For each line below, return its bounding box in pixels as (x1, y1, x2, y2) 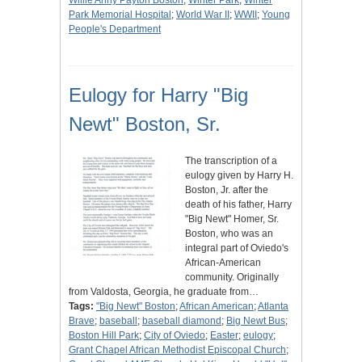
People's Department (69, 23, 161, 36)
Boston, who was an (185, 228, 273, 240)
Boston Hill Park (69, 330, 139, 342)
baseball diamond (142, 315, 221, 327)
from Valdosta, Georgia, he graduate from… (69, 286, 259, 298)
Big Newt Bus (226, 315, 285, 327)
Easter (210, 330, 238, 342)
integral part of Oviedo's (185, 242, 288, 255)
